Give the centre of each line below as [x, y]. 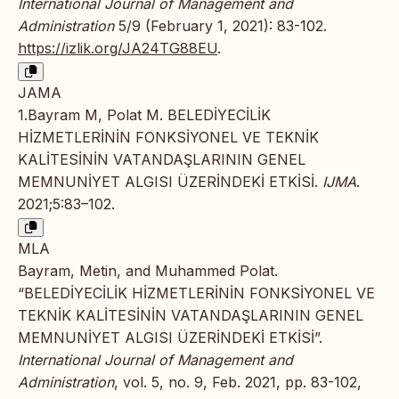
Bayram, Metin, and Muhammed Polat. [148, 270]
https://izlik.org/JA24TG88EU [118, 48]
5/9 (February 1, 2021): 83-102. [220, 25]
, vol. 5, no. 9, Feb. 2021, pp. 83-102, [238, 382]
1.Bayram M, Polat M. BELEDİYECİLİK [144, 114]
